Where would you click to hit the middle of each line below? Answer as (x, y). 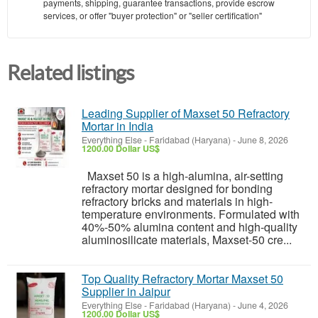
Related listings (71, 73)
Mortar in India (117, 126)
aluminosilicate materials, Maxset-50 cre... (187, 240)
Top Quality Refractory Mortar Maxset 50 (182, 279)
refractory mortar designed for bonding (177, 189)
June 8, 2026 (262, 140)
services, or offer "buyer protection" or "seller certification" (153, 16)
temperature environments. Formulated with (191, 214)
